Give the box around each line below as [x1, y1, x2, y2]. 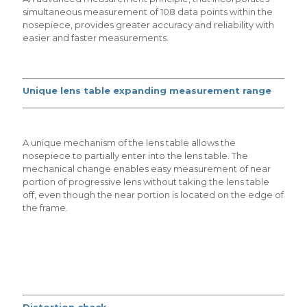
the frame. [23, 202, 68, 213]
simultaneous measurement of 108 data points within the [23, 6, 273, 17]
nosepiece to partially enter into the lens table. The [23, 150, 248, 161]
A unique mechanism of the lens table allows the [23, 137, 236, 148]
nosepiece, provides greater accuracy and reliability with [23, 19, 274, 30]
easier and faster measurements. [23, 32, 169, 43]
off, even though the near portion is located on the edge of [23, 189, 284, 200]
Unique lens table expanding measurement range [23, 84, 271, 96]
